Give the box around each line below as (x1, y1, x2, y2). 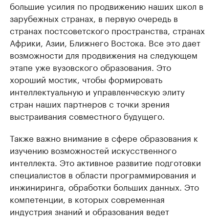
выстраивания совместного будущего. (10, 109, 165, 122)
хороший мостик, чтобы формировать (10, 72, 162, 85)
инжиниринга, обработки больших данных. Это (10, 180, 199, 193)
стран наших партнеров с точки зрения (10, 97, 170, 109)
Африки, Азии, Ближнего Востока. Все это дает (10, 36, 200, 48)
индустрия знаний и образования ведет (10, 204, 169, 217)
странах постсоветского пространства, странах (10, 23, 205, 36)
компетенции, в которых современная (10, 192, 165, 205)
